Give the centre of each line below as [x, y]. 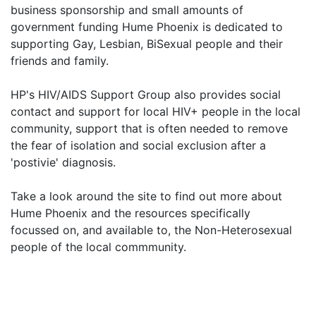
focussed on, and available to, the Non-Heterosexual [151, 230]
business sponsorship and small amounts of [127, 10]
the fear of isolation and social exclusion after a [138, 146]
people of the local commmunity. [98, 247]
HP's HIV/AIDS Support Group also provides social [146, 95]
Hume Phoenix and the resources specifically [130, 213]
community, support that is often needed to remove [149, 129]
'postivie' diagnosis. [63, 163]
